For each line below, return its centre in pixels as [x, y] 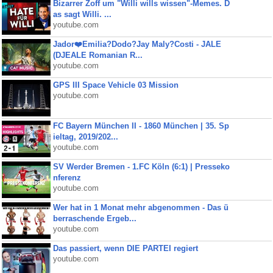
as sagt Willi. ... [82, 14]
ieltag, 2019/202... [85, 137]
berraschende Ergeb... [94, 218]
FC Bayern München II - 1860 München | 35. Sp [141, 126]
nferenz [67, 178]
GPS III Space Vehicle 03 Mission [115, 85]
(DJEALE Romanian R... [97, 55]
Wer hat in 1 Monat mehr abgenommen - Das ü [140, 207]
